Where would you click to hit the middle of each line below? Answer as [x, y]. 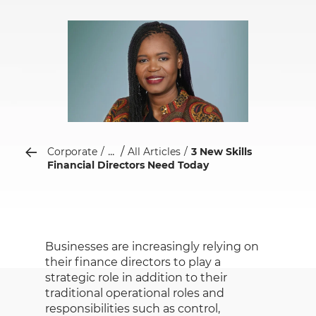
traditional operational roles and [135, 293]
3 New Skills [221, 151]
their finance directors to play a [133, 262]
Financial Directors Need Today [128, 165]
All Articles [154, 151]
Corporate [72, 151]
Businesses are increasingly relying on [152, 246]
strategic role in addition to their [136, 277]
